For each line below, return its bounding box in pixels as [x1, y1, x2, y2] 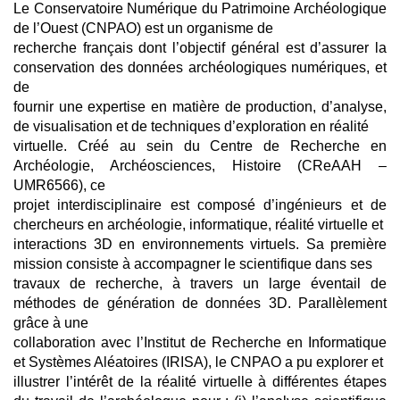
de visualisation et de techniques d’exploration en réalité [13, 119, 369, 134]
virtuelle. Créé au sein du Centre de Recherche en [13, 138, 387, 154]
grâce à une [13, 315, 88, 330]
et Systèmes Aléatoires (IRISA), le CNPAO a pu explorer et [13, 354, 383, 370]
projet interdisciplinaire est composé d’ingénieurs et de [13, 197, 387, 212]
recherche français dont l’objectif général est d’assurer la [13, 40, 387, 55]
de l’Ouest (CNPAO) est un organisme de [13, 21, 273, 36]
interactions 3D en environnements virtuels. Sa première [13, 237, 387, 252]
